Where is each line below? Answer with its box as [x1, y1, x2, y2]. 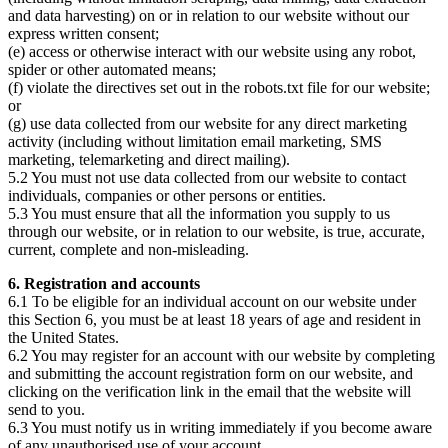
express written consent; [8, 24, 159, 42]
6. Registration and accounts [8, 274, 200, 292]
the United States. [8, 328, 119, 346]
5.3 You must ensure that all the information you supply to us [8, 204, 390, 222]
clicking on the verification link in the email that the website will [8, 382, 411, 400]
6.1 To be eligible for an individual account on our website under [8, 292, 416, 310]
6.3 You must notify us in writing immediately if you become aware [8, 418, 432, 436]
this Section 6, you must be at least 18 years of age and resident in [8, 310, 421, 328]
